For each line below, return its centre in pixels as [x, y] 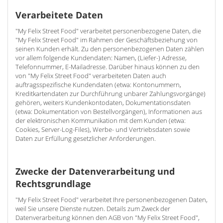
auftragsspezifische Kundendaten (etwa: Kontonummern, [98, 85]
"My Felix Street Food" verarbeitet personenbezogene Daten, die [108, 31]
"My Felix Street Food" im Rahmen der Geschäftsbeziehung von [107, 40]
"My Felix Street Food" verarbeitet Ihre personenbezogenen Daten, [111, 200]
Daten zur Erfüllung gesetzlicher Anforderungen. [86, 138]
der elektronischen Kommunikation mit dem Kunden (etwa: [101, 120]
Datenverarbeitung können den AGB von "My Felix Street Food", [108, 218]
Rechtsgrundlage [53, 184]
